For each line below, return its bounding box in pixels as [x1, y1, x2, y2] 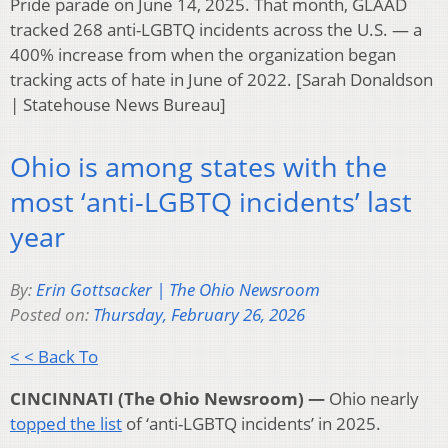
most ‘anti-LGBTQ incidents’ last [10, 183, 412, 221]
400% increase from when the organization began [10, 42, 396, 66]
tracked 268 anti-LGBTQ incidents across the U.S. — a [10, 17, 422, 41]
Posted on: [10, 302, 93, 326]
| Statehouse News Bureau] [10, 92, 226, 116]
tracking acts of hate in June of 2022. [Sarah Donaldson [10, 67, 433, 91]
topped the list [10, 411, 122, 435]
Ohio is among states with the [10, 148, 387, 186]
